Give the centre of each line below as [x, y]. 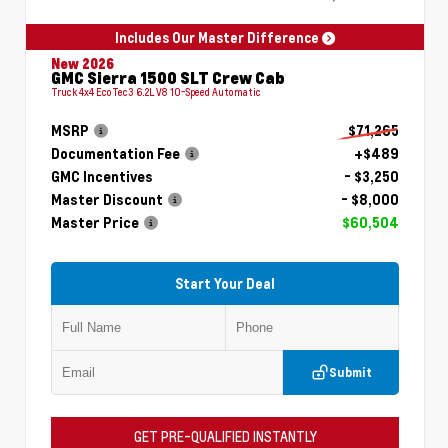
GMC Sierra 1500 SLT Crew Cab [168, 77]
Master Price [95, 223]
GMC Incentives [102, 177]
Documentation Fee [115, 154]
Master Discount [107, 200]
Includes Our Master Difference [218, 37]
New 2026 [82, 63]
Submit [350, 373]
